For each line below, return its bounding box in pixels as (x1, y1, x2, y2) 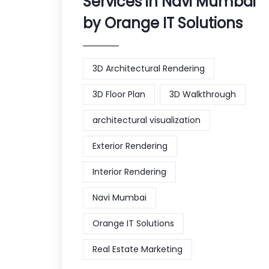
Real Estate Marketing (92, 243, 183, 256)
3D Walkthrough (169, 88, 236, 101)
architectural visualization (92, 114, 201, 127)
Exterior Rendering (92, 140, 168, 153)
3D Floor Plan (92, 88, 145, 101)
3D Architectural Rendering (92, 62, 205, 75)
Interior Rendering (92, 166, 166, 178)
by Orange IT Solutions (83, 13, 243, 34)
